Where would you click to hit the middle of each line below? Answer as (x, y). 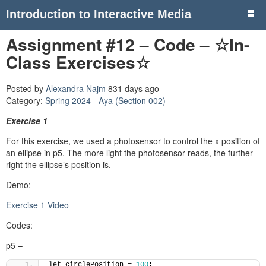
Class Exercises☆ (78, 62)
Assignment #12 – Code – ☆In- (128, 44)
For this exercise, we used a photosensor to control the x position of (133, 140)
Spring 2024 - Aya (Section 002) (105, 100)
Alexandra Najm (76, 88)
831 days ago (132, 88)
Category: (26, 100)
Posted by (26, 88)
